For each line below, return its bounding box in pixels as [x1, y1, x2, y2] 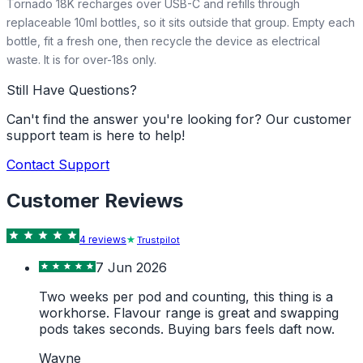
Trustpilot [137, 233, 180, 246]
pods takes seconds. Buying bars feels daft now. [39, 320, 335, 337]
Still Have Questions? [6, 81, 137, 98]
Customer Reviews [6, 188, 183, 212]
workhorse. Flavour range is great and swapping [39, 304, 339, 321]
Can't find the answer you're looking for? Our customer [6, 110, 352, 127]
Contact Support [6, 156, 109, 173]
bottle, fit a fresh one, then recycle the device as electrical [6, 33, 320, 48]
